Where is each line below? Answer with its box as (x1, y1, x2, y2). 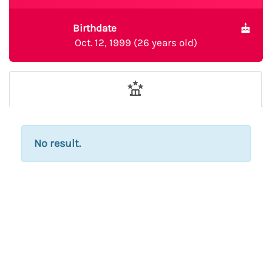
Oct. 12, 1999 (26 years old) (75, 36, 197, 49)
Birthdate (72, 22, 117, 34)
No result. (34, 137, 81, 150)
